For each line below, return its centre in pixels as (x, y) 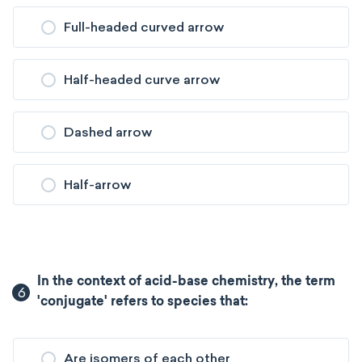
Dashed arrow (108, 132)
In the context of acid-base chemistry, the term (187, 282)
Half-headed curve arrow (142, 80)
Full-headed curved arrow (144, 27)
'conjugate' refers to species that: (143, 302)
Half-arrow (97, 185)
